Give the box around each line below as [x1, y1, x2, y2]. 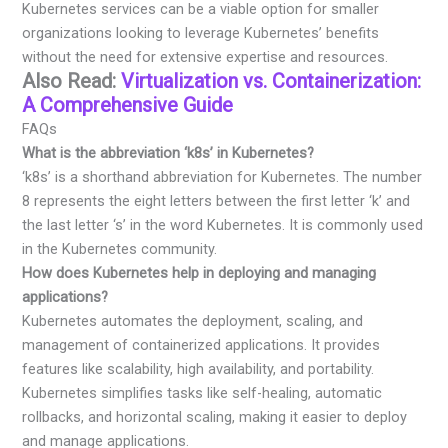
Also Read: [22, 68, 122, 93]
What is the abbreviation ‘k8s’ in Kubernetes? [22, 143, 315, 162]
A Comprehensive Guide [22, 92, 234, 117]
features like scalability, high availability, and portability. [22, 359, 375, 378]
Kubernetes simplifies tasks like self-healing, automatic [22, 383, 383, 402]
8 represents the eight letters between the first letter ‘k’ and [22, 191, 411, 210]
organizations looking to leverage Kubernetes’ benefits [22, 23, 380, 42]
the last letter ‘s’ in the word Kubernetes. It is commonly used [22, 215, 424, 234]
